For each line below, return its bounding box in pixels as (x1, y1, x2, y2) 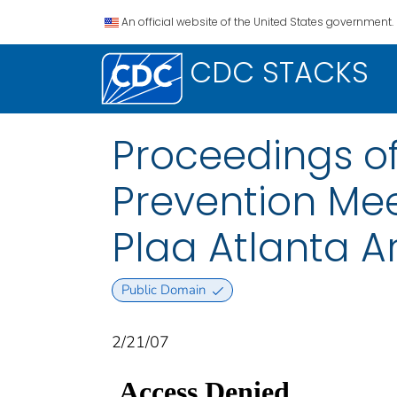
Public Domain (121, 281, 206, 300)
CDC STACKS (190, 52, 369, 92)
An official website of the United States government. (121, 14, 393, 29)
